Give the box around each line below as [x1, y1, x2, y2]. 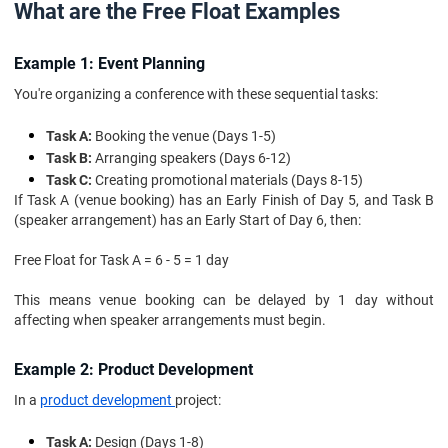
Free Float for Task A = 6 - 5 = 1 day [14, 252, 229, 268]
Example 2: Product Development [14, 360, 253, 379]
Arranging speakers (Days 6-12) [92, 150, 291, 166]
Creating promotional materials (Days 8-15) [92, 172, 363, 188]
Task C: [46, 172, 92, 188]
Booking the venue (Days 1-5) [95, 128, 276, 144]
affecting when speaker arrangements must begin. [14, 312, 326, 328]
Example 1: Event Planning [14, 54, 205, 73]
